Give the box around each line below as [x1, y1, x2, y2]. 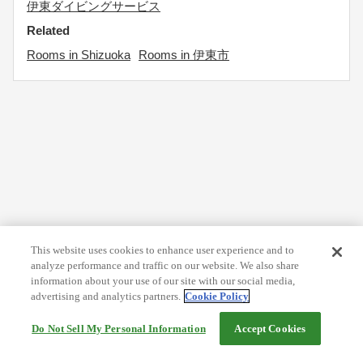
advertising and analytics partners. [31, 290, 181, 302]
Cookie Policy [185, 290, 250, 302]
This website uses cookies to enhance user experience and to [31, 244, 295, 256]
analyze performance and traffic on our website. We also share [31, 259, 300, 271]
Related [27, 23, 70, 37]
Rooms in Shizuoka [27, 48, 130, 62]
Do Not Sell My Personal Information [32, 322, 206, 335]
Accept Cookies [234, 322, 306, 335]
